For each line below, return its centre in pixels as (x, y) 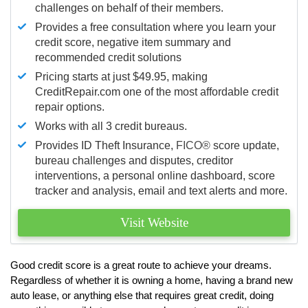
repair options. (70, 107)
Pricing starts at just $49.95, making (121, 76)
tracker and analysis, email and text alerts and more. (161, 190)
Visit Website (154, 222)
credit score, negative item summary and (133, 42)
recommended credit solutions (108, 57)
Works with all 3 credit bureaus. (111, 126)
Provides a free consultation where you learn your (155, 27)
